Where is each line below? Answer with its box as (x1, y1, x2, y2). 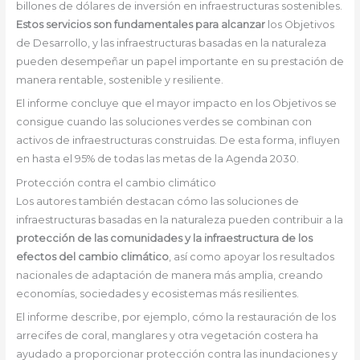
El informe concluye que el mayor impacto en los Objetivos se (15, 97, 337, 110)
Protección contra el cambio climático (15, 176, 216, 189)
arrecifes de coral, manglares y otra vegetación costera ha (15, 329, 318, 342)
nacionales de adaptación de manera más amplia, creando (15, 268, 323, 281)
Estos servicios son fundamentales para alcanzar (15, 18, 268, 31)
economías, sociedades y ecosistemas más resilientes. (15, 287, 301, 300)
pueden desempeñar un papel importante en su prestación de (15, 55, 344, 67)
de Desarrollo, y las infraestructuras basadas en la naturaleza (15, 36, 326, 49)
